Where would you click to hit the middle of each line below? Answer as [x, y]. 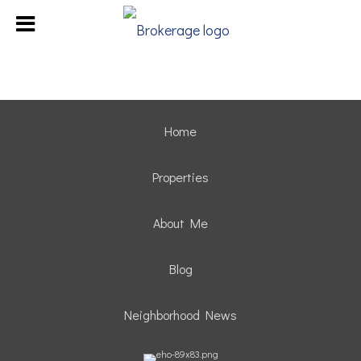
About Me [180, 223]
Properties [180, 177]
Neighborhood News [180, 315]
